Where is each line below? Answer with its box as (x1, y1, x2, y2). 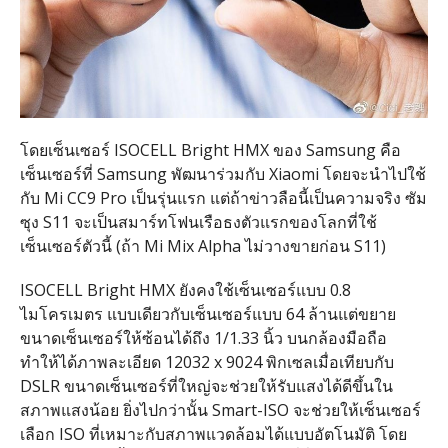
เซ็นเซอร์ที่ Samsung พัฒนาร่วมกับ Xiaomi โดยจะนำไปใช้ (19, 162, 426, 185)
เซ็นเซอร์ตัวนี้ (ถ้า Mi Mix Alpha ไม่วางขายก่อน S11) (19, 234, 386, 257)
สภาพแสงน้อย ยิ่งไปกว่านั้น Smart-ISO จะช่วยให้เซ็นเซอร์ (19, 398, 421, 421)
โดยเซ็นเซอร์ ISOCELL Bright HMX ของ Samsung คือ (19, 138, 401, 161)
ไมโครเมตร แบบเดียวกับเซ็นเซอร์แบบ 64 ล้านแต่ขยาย (19, 302, 396, 325)
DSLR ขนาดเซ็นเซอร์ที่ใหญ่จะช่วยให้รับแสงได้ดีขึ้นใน (19, 374, 393, 397)
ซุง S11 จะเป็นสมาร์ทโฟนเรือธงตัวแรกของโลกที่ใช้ (19, 210, 377, 233)
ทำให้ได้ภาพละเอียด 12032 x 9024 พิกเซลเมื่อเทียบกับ (19, 350, 394, 373)
